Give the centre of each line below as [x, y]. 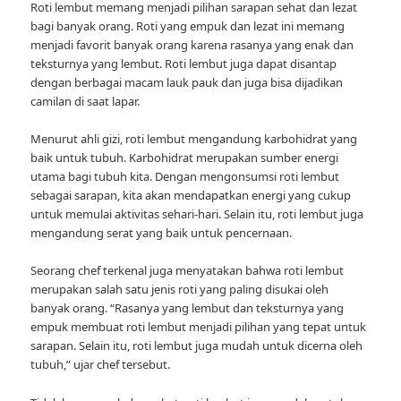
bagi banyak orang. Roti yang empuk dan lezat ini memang [188, 26]
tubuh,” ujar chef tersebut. [101, 365]
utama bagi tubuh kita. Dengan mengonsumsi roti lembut [185, 177]
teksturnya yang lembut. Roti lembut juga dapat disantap [184, 64]
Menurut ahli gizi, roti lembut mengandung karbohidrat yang [194, 139]
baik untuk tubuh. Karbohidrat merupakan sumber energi [185, 158]
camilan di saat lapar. [85, 102]
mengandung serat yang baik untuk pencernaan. [162, 233]
